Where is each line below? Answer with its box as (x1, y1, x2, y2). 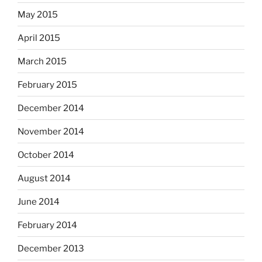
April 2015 (18, 32, 60, 43)
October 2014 (18, 149, 74, 160)
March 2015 (18, 56, 67, 67)
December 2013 (18, 243, 84, 254)
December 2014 (18, 102, 84, 113)
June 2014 (18, 196, 60, 207)
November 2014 (18, 126, 84, 137)
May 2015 (18, 9, 58, 20)
